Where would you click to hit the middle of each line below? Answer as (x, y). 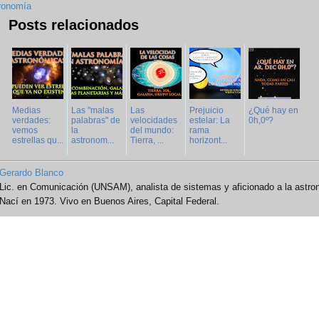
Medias (26, 111)
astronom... (93, 141)
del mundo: (152, 131)
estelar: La (210, 121)
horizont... (208, 141)
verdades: (31, 121)
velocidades (154, 121)
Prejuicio (206, 111)
